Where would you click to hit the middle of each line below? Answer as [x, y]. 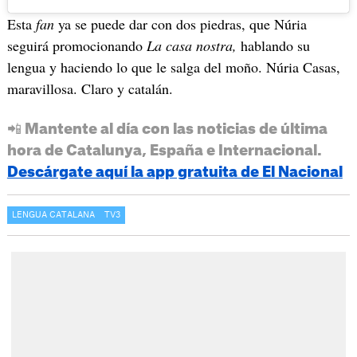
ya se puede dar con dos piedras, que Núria [180, 24]
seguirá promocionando [76, 45]
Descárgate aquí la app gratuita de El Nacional [175, 172]
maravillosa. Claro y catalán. [90, 88]
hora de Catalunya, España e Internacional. [164, 150]
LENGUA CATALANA [53, 215]
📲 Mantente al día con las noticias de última [167, 129]
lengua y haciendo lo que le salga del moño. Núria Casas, [173, 67]
